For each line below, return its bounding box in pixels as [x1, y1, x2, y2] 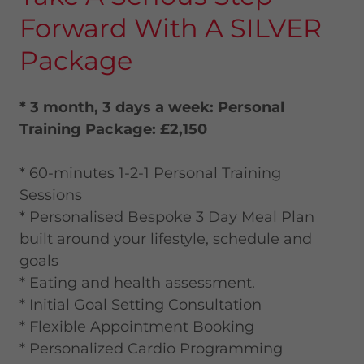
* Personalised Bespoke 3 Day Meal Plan [19, 208, 314, 226]
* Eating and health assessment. [19, 274, 255, 292]
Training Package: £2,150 [19, 120, 211, 138]
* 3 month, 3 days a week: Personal [19, 98, 284, 116]
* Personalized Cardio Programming [19, 340, 283, 357]
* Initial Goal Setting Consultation [19, 296, 262, 314]
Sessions [19, 186, 82, 204]
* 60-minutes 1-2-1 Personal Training [19, 164, 281, 182]
